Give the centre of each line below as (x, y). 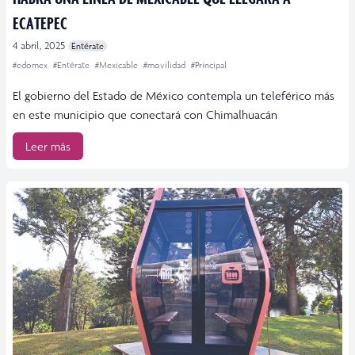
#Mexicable (118, 65)
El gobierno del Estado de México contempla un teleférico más (174, 96)
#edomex (31, 65)
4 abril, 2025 (39, 46)
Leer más (48, 147)
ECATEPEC (40, 23)
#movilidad (166, 65)
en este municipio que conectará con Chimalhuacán (145, 115)
